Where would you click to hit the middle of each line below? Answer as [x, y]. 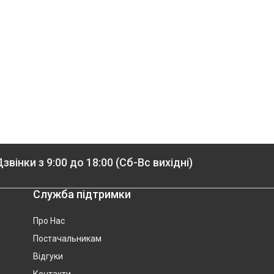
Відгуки [48, 256]
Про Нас [49, 221]
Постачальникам [67, 239]
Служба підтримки [82, 194]
